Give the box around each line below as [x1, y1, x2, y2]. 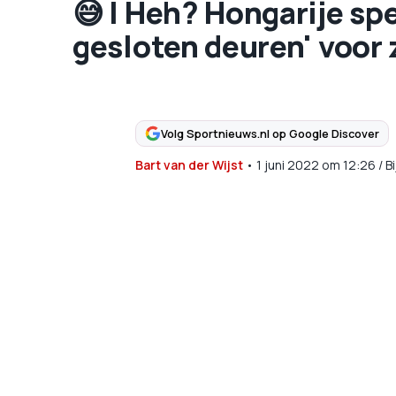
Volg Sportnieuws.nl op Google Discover [160, 125, 379, 141]
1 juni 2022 [255, 156, 319, 173]
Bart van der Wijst [134, 156, 243, 173]
